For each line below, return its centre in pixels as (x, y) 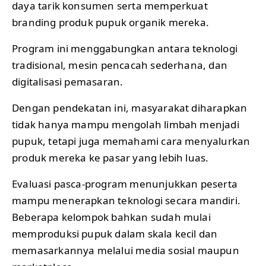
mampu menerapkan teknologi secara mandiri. (126, 201)
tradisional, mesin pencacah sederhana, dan (120, 65)
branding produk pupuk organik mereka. (111, 23)
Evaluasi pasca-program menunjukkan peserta (125, 184)
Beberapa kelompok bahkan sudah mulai (111, 217)
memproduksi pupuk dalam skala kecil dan (115, 234)
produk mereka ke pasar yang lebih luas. (110, 158)
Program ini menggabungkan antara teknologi (125, 49)
